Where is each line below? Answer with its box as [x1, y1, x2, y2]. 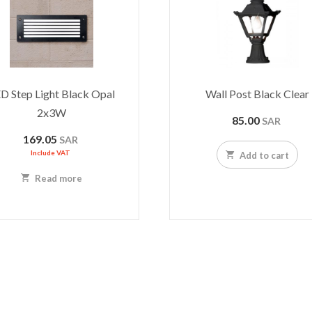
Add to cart [237, 150, 289, 162]
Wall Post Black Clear [205, 87, 309, 101]
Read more [33, 173, 83, 185]
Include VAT [31, 148, 71, 157]
